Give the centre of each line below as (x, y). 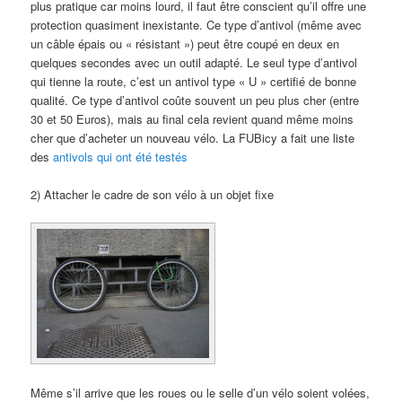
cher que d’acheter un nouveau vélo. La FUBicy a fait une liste (193, 137)
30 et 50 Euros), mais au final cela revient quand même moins (192, 118)
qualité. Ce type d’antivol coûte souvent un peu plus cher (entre (195, 100)
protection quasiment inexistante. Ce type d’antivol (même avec (197, 24)
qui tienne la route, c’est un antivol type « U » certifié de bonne (194, 81)
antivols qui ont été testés (121, 156)
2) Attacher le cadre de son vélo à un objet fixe (153, 195)
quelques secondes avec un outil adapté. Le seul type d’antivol (194, 62)
